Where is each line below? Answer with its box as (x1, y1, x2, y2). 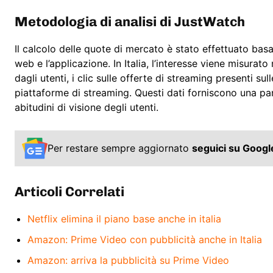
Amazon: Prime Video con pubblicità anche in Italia (27, 233, 262, 246)
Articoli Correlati (15, 183, 124, 200)
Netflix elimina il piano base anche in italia (27, 212, 221, 225)
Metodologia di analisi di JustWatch (15, 13, 245, 30)
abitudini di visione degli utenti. (15, 101, 158, 114)
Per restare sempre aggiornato (48, 142, 192, 155)
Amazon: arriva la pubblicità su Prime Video (27, 253, 229, 266)
